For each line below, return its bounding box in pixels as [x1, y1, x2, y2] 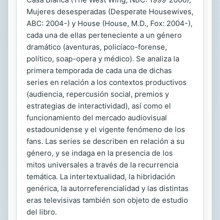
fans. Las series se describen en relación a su [27, 137, 185, 146]
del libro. [27, 207, 57, 217]
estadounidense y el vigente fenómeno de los [27, 125, 185, 134]
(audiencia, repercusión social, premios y [27, 89, 169, 99]
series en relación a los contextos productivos [27, 78, 187, 87]
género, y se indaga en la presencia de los [27, 148, 173, 158]
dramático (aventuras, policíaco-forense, [27, 42, 167, 52]
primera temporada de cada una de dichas [27, 66, 172, 75]
